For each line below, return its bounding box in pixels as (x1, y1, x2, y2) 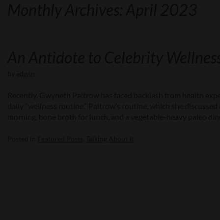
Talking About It (86, 135, 134, 143)
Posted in (7, 135, 37, 143)
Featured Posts (37, 135, 83, 143)
